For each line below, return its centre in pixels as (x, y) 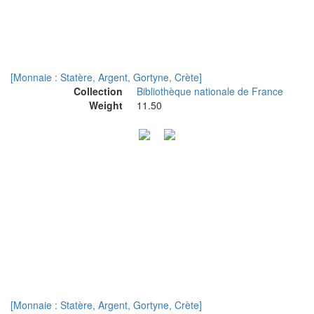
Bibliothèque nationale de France (210, 91)
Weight (106, 105)
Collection (98, 91)
